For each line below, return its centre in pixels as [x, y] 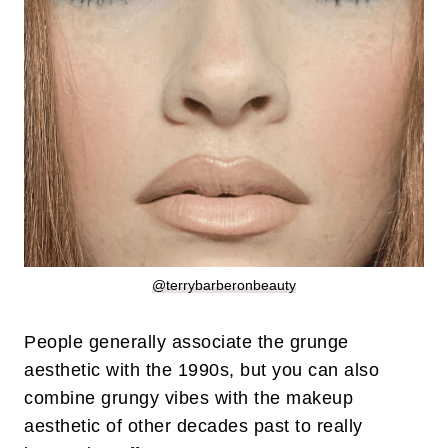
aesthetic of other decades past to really [193, 426]
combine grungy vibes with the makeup [188, 398]
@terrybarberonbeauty [224, 285]
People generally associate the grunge [186, 342]
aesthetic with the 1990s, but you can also [201, 370]
